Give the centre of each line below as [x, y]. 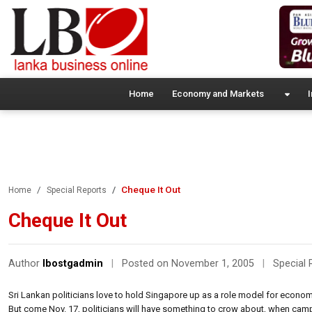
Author [25, 263]
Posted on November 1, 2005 [189, 263]
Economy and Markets [218, 93]
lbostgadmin [73, 263]
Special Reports [77, 190]
